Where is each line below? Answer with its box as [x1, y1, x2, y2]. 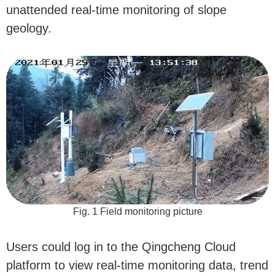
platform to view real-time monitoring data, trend [6, 258, 268, 272]
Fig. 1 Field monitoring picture [72, 206, 203, 217]
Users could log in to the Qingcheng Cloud [6, 239, 236, 254]
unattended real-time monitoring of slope [6, 2, 227, 17]
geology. [6, 21, 52, 35]
